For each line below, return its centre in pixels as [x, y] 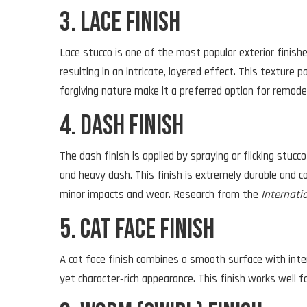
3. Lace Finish [120, 22]
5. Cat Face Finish [137, 229]
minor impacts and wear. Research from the [160, 194]
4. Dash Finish [122, 126]
